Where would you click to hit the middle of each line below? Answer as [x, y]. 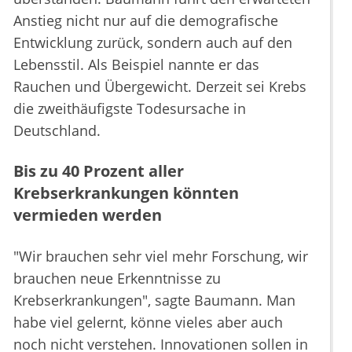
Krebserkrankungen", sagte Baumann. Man [154, 301]
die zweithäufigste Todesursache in [130, 109]
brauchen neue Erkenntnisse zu [117, 279]
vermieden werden [88, 215]
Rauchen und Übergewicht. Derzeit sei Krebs [160, 87]
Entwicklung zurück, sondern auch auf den [153, 43]
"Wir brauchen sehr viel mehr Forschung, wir [161, 257]
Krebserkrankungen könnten [126, 193]
